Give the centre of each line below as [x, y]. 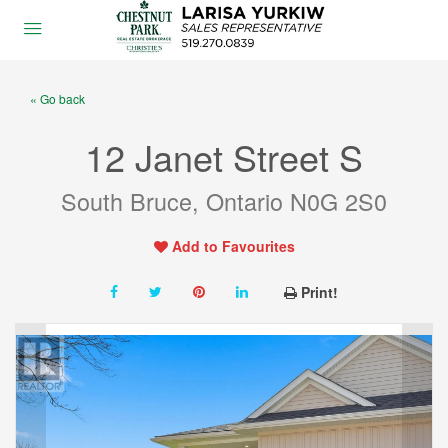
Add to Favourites [233, 246]
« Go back [57, 98]
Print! [319, 292]
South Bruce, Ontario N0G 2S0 [224, 201]
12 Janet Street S [224, 156]
